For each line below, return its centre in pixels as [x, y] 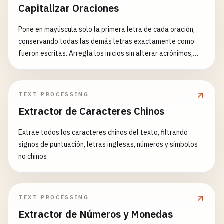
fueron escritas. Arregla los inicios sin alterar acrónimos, [106, 53]
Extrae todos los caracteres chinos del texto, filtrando [103, 132]
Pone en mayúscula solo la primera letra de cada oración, [107, 29]
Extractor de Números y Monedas [96, 214]
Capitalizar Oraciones [69, 8]
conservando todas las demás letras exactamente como [106, 41]
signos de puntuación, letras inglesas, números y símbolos [108, 144]
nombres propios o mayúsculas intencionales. [88, 65]
